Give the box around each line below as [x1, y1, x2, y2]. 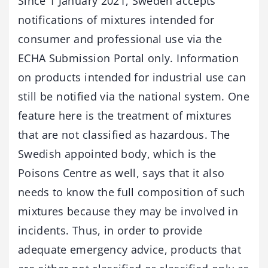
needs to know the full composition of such [18, 184, 245, 199]
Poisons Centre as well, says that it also [18, 165, 225, 180]
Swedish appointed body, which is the [18, 146, 217, 161]
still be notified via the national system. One [18, 89, 250, 103]
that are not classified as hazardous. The [18, 127, 230, 142]
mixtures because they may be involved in [18, 203, 239, 218]
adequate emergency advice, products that [18, 242, 242, 257]
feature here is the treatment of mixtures [18, 108, 232, 123]
